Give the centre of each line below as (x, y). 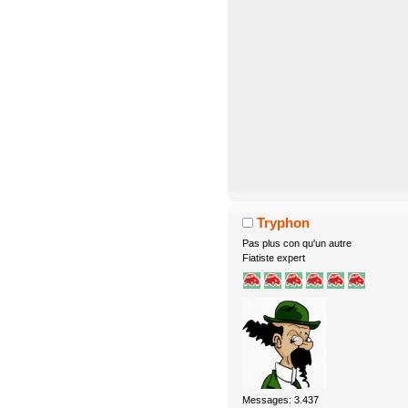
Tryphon (284, 223)
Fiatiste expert (273, 258)
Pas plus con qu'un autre (296, 244)
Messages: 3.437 (280, 400)
